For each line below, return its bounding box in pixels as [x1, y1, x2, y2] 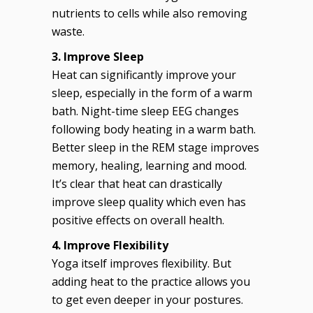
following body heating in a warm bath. [52, 121, 256, 137]
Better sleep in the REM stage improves [52, 139, 259, 155]
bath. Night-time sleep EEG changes [52, 103, 239, 119]
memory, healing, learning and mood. [52, 157, 247, 173]
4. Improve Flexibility [52, 237, 168, 253]
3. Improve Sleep [52, 48, 144, 64]
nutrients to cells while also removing [52, 5, 247, 21]
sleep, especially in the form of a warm [52, 85, 252, 101]
